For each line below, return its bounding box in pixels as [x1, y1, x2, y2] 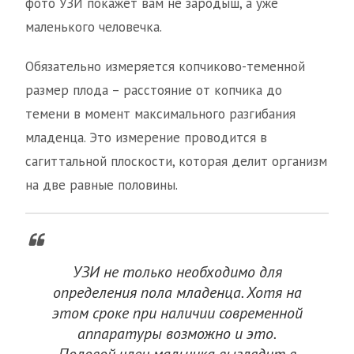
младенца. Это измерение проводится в [25, 129, 267, 147]
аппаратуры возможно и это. [77, 323, 277, 345]
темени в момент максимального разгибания [25, 105, 296, 123]
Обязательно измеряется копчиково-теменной [25, 58, 305, 76]
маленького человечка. [25, 18, 162, 36]
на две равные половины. [25, 176, 178, 194]
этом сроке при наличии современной [51, 303, 303, 324]
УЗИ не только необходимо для [72, 262, 282, 283]
